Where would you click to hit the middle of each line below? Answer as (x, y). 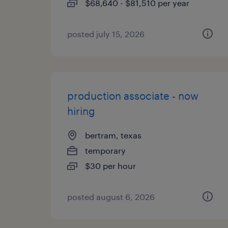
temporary (105, 150)
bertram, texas (113, 135)
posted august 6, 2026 (111, 197)
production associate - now (133, 96)
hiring (81, 111)
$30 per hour (110, 166)
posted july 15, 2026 (106, 34)
